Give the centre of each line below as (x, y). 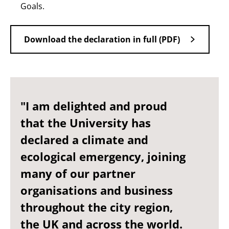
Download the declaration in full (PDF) (102, 39)
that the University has (86, 123)
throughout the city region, (97, 207)
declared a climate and (84, 140)
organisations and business (97, 190)
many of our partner (78, 173)
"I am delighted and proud (94, 106)
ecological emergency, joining (103, 156)
